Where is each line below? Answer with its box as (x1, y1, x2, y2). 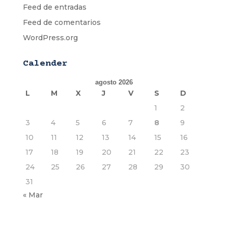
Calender (22, 58, 68, 69)
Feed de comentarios (22, 17, 101, 27)
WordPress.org (22, 33, 78, 42)
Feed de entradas (22, 2, 87, 12)
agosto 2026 (95, 78, 133, 86)
